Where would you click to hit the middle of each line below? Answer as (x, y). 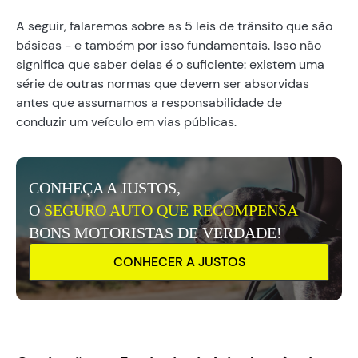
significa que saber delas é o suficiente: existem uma (170, 64)
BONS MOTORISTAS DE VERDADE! (155, 232)
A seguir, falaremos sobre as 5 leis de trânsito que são (174, 26)
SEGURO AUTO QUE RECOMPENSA (171, 210)
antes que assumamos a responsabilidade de (149, 102)
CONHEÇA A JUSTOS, (105, 187)
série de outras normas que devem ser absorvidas (163, 83)
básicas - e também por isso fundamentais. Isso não (169, 45)
